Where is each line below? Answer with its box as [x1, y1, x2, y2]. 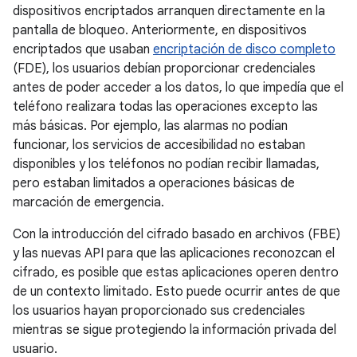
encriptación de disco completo [153, 41, 335, 57]
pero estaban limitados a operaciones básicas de [13, 175, 295, 191]
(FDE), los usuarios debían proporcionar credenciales [13, 61, 316, 76]
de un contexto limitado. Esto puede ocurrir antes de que [13, 284, 340, 300]
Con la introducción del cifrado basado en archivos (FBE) [13, 226, 340, 242]
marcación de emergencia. [13, 194, 164, 210]
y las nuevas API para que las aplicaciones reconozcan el [13, 245, 335, 261]
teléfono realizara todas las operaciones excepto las [13, 99, 318, 115]
